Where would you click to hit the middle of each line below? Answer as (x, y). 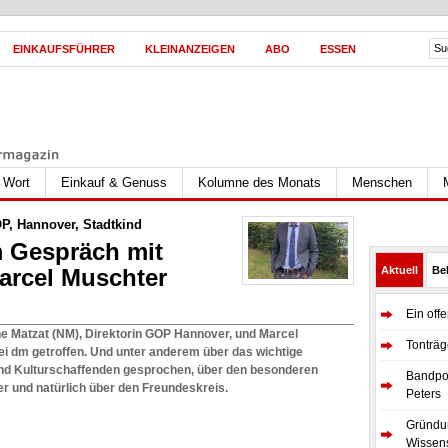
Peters (423, 394)
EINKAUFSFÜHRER (64, 49)
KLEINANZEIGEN (190, 49)
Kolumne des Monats (259, 182)
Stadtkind (112, 224)
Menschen (382, 182)
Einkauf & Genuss (114, 182)
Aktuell (399, 270)
